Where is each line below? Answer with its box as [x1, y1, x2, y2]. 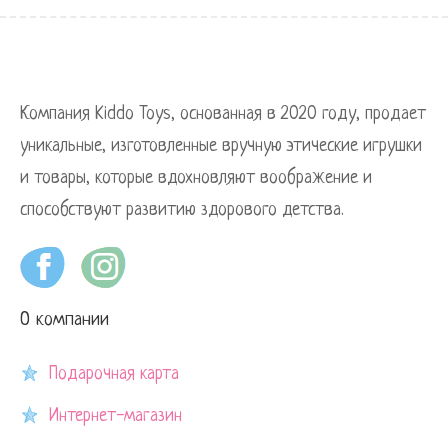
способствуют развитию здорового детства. [20, 199, 344, 220]
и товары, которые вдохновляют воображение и [20, 167, 372, 188]
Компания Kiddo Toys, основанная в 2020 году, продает [20, 103, 426, 124]
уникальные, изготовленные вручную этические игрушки [20, 135, 422, 156]
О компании [20, 309, 109, 331]
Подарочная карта [49, 363, 179, 384]
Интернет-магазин [49, 405, 182, 426]
